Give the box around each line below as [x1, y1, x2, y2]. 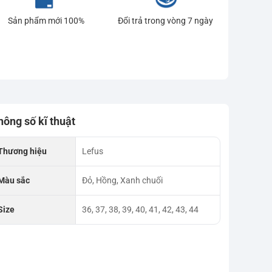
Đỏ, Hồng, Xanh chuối [81, 175, 163, 186]
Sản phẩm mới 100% [7, 16, 84, 26]
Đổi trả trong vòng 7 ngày [118, 16, 214, 26]
